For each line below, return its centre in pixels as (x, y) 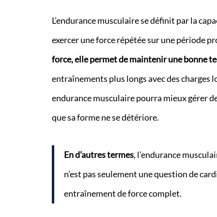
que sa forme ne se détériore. (105, 117)
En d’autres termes (99, 155)
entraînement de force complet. (123, 194)
